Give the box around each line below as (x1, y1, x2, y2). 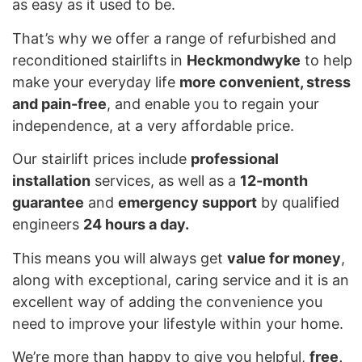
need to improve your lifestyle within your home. (12, 314, 343, 332)
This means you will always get (12, 249, 227, 267)
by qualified (257, 194, 339, 212)
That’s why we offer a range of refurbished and (12, 29, 336, 47)
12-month (240, 172, 308, 190)
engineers (12, 216, 83, 234)
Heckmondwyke (187, 51, 301, 69)
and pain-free (12, 95, 107, 112)
